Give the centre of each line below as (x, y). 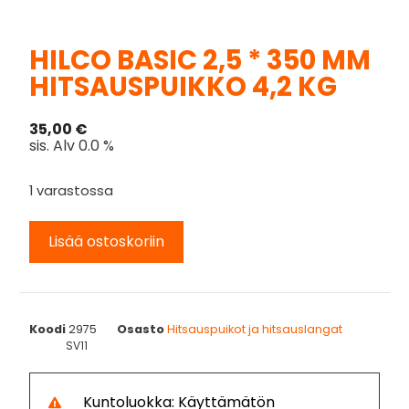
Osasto (141, 329)
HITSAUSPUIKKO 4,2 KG (184, 86)
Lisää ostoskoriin (107, 241)
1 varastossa (72, 190)
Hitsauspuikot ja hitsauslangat (255, 329)
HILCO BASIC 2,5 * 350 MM (200, 60)
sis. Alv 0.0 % (72, 145)
